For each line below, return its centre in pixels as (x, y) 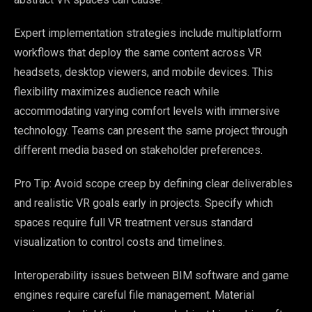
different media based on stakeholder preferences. (138, 150)
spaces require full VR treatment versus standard (133, 222)
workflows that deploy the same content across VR (138, 52)
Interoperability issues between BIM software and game (151, 275)
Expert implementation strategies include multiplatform (148, 33)
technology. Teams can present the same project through (151, 130)
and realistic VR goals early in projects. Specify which (143, 203)
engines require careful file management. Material (134, 295)
